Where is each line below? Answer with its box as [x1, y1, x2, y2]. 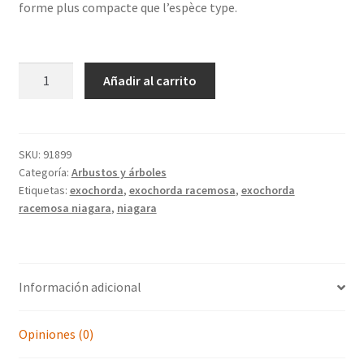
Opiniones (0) [18, 326, 93, 343]
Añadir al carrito [103, 71, 197, 89]
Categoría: [18, 164, 71, 180]
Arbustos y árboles [71, 164, 167, 180]
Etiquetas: [18, 182, 70, 197]
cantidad [17, 123, 66, 141]
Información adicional [18, 279, 141, 296]
